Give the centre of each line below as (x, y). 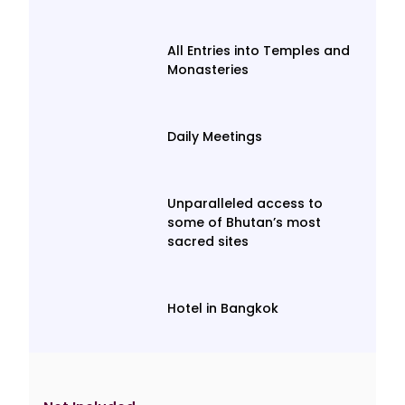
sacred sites (208, 242)
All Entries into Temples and (259, 51)
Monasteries (208, 70)
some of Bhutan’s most (245, 223)
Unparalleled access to (245, 204)
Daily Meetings (215, 137)
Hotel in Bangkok (223, 309)
